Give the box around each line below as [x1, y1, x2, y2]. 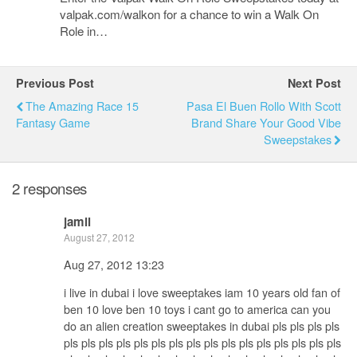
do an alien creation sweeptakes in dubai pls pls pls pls [64, 317, 339, 335]
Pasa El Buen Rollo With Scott [186, 97, 341, 114]
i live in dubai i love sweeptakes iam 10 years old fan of [64, 284, 340, 301]
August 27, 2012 [64, 230, 135, 245]
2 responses [12, 177, 87, 198]
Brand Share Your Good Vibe [191, 114, 341, 131]
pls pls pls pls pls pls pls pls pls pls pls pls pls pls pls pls [64, 334, 341, 351]
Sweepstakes [264, 131, 331, 147]
